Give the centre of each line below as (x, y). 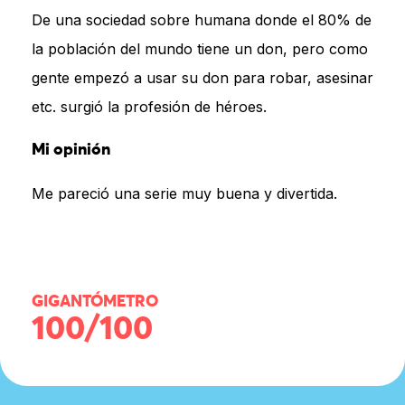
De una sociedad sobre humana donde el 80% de (202, 19)
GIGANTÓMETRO (95, 301)
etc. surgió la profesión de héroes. (149, 106)
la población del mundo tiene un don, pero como (200, 48)
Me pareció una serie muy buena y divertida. (184, 193)
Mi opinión (71, 150)
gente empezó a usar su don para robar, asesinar (202, 77)
